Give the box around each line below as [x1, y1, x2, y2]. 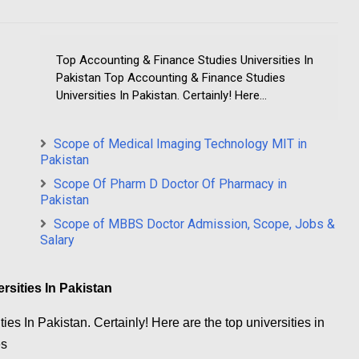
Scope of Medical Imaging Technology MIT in [54, 136, 307, 152]
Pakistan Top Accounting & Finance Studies [56, 71, 285, 86]
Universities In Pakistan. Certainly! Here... [56, 88, 267, 103]
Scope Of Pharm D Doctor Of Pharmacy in [54, 176, 287, 192]
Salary [40, 232, 75, 248]
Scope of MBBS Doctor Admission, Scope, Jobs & [54, 216, 335, 232]
